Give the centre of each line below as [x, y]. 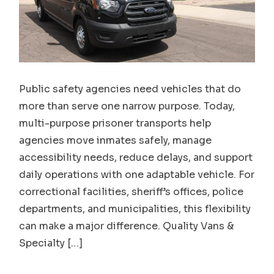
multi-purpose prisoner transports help [115, 124]
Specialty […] [51, 243]
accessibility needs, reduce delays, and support [136, 158]
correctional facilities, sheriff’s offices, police [131, 192]
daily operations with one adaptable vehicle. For [137, 175]
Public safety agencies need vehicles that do [130, 89]
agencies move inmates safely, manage [116, 141]
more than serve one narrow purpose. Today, [127, 106]
